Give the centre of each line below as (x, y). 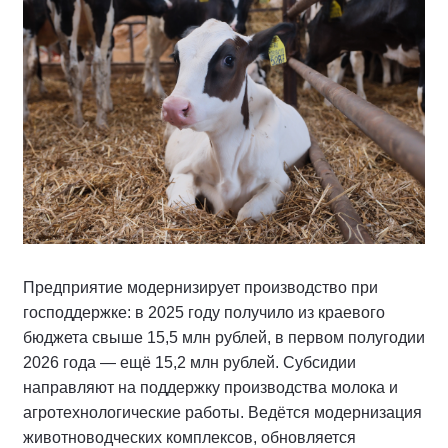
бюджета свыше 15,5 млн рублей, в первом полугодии (224, 338)
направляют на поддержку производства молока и (210, 388)
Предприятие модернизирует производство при (200, 288)
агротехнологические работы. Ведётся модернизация (222, 413)
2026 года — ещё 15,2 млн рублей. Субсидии (189, 363)
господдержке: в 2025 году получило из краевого (204, 313)
